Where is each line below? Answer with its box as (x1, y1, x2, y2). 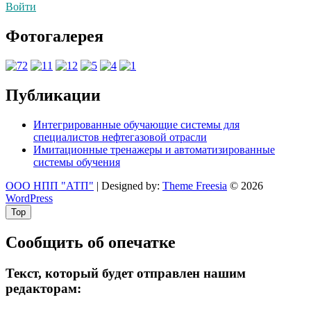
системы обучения (33, 155, 120, 168)
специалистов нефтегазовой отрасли (33, 131, 207, 143)
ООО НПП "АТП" (6, 179, 94, 192)
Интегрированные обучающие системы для (33, 118, 239, 131)
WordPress (6, 192, 53, 204)
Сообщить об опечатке (6, 233, 176, 251)
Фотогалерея (6, 27, 103, 46)
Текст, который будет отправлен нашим (6, 265, 246, 280)
